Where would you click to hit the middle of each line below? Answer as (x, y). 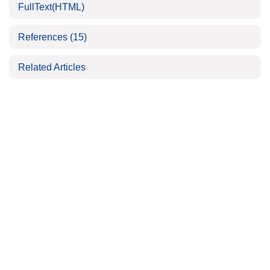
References (44, 37)
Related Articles (52, 67)
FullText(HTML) (51, 7)
